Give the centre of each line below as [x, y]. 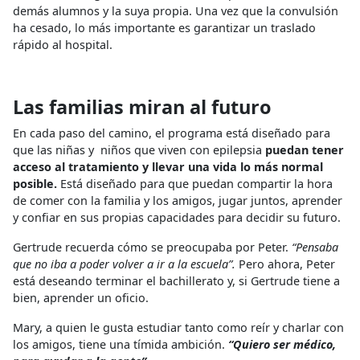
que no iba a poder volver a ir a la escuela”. [124, 264]
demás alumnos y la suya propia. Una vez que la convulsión [176, 11]
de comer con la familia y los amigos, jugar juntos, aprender [178, 201]
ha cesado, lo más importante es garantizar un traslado [164, 28]
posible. [35, 184]
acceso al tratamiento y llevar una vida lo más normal [168, 167]
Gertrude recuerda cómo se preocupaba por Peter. [152, 247]
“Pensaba [315, 247]
